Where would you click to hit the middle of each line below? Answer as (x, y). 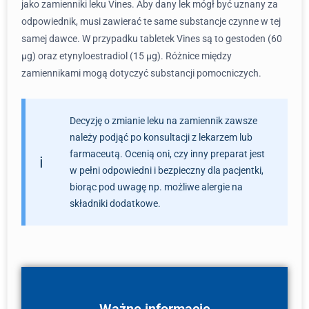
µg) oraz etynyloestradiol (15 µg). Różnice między (127, 56)
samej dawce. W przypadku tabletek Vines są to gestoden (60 (152, 39)
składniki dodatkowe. (115, 203)
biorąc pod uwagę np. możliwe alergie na (156, 187)
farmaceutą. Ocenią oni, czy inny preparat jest (167, 154)
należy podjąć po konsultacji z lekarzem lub (161, 137)
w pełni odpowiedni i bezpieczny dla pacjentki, (167, 170)
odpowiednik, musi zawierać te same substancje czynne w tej (151, 21)
